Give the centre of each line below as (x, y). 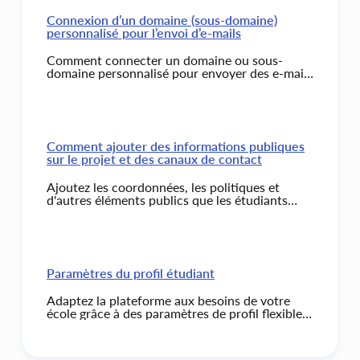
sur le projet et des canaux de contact (154, 159)
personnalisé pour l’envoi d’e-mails (144, 32)
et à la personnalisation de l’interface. (151, 326)
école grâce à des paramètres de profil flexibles (177, 313)
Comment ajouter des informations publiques (176, 146)
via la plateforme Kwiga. (114, 86)
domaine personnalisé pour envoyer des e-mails (180, 73)
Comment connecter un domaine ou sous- (165, 60)
